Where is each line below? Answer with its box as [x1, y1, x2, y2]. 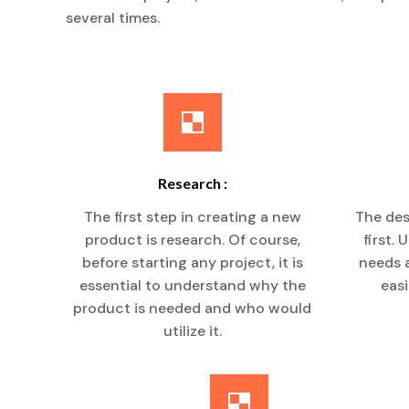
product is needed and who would [73, 299, 312, 318]
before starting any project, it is [81, 253, 303, 272]
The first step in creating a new [83, 207, 301, 226]
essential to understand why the [79, 276, 306, 295]
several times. [66, 8, 160, 27]
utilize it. [163, 321, 222, 341]
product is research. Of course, [84, 230, 300, 249]
